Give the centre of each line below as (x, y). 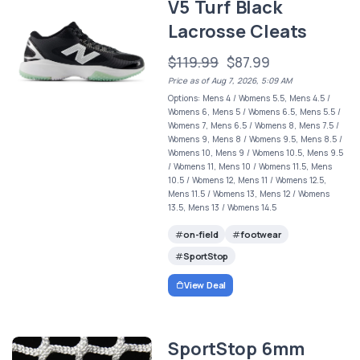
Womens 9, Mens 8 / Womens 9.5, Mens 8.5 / (256, 139)
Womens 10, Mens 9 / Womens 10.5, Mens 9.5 (256, 152)
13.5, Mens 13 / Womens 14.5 (223, 207)
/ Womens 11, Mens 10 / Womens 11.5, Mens (250, 166)
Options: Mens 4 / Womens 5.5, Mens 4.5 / (250, 98)
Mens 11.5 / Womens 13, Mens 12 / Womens (249, 193)
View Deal (205, 285)
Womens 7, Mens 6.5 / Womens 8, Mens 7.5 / (254, 125)
